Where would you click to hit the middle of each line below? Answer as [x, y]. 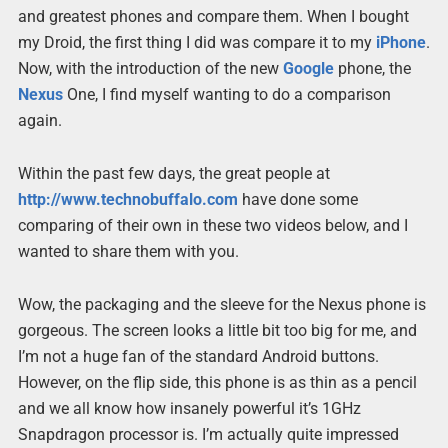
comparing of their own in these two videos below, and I [212, 226]
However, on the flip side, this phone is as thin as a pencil [217, 383]
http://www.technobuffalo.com [127, 200]
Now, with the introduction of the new [150, 68]
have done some [297, 200]
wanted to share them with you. [128, 252]
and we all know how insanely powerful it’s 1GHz [189, 409]
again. [39, 120]
